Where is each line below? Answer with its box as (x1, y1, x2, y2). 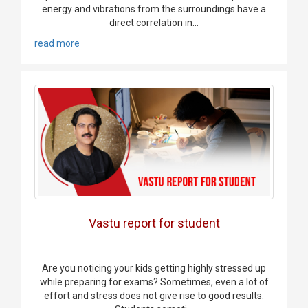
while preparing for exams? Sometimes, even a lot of (39, 276, 269, 288)
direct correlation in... (109, 16, 199, 28)
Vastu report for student (88, 216, 220, 231)
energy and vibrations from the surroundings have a (42, 3, 266, 14)
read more (34, 37, 80, 49)
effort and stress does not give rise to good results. (44, 290, 264, 302)
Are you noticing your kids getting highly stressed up (42, 263, 266, 274)
